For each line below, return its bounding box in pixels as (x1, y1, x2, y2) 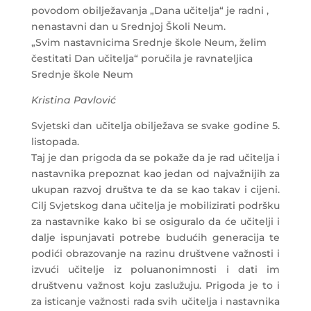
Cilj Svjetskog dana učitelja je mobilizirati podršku (31, 199, 280, 212)
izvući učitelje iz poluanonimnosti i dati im (31, 263, 280, 276)
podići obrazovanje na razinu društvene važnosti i (31, 247, 280, 260)
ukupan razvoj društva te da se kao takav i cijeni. (31, 183, 280, 196)
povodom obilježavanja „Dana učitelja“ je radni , (31, 4, 269, 17)
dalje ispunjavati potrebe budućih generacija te (31, 231, 280, 244)
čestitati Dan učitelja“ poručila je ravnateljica (31, 52, 253, 65)
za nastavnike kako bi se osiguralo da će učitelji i (31, 215, 280, 228)
